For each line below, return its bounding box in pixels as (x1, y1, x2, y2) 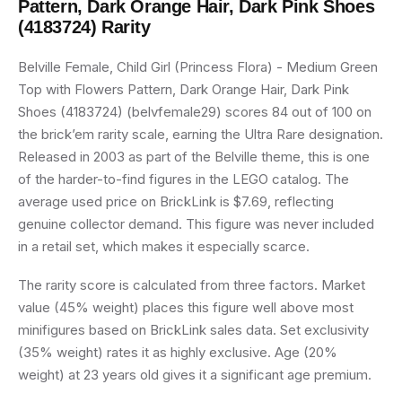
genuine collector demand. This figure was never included (18, 215, 374, 232)
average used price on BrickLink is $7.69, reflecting (18, 193, 334, 210)
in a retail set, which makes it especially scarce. (18, 238, 310, 255)
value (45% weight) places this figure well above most (18, 299, 354, 316)
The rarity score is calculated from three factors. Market (18, 276, 365, 293)
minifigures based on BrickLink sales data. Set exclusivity (18, 321, 369, 338)
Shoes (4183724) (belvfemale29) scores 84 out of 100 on (18, 103, 371, 120)
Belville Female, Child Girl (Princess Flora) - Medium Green (18, 58, 378, 75)
